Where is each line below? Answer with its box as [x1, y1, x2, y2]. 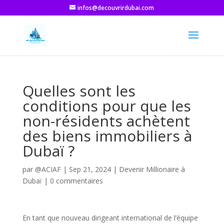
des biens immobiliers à [22, 125, 192, 146]
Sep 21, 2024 [68, 164, 111, 174]
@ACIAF [34, 164, 61, 174]
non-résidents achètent [22, 110, 190, 131]
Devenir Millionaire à [118, 164, 185, 174]
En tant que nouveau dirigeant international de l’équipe [22, 213, 198, 222]
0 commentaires [49, 176, 103, 185]
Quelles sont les [22, 80, 135, 101]
